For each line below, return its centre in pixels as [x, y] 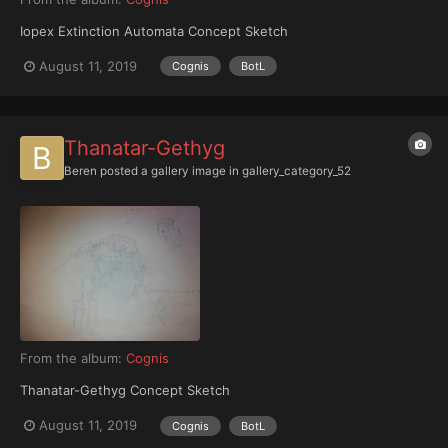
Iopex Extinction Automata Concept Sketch [154, 31]
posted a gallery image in [169, 171]
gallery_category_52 [296, 171]
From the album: [73, 358]
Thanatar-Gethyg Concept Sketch [125, 390]
